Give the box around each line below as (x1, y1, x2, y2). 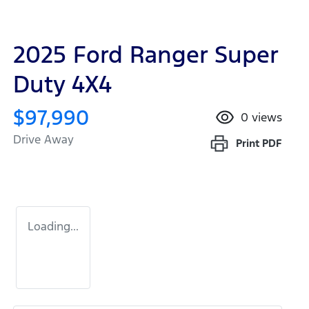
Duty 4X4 (13, 70, 112, 100)
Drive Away (13, 132, 74, 148)
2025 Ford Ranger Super (13, 40, 278, 70)
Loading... (28, 219, 79, 235)
